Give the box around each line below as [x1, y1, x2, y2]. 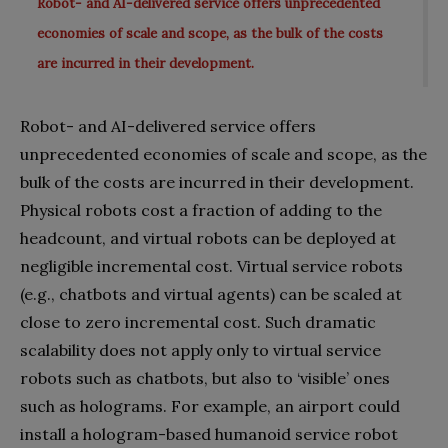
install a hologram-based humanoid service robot [20, 424, 398, 444]
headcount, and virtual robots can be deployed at [20, 228, 396, 248]
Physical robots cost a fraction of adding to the [20, 200, 382, 220]
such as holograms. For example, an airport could [20, 396, 400, 416]
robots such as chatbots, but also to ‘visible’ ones [20, 368, 390, 388]
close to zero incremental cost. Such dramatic [20, 312, 376, 332]
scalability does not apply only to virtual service [20, 340, 381, 360]
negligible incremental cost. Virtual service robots [20, 256, 403, 276]
